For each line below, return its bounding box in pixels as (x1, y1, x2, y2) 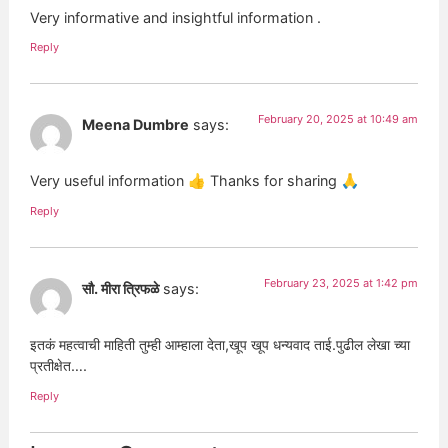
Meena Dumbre (82, 116, 190, 134)
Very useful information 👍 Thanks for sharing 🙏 (30, 172, 360, 190)
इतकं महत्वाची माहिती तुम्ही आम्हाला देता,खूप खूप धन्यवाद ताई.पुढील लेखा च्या (30, 336, 411, 354)
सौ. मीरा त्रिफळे (82, 279, 160, 297)
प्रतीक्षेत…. (30, 357, 88, 375)
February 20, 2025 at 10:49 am (257, 112, 418, 127)
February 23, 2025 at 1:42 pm (263, 275, 418, 290)
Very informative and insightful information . (30, 8, 322, 26)
